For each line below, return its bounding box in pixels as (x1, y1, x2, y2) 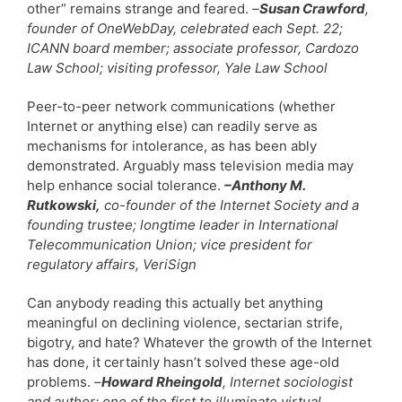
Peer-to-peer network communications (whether (27, 97, 336, 115)
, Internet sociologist (223, 372, 353, 390)
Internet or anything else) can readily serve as (27, 117, 318, 135)
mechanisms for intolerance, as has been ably (27, 136, 317, 154)
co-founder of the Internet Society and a (100, 196, 359, 214)
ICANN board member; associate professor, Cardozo (27, 39, 359, 57)
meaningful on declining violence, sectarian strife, (27, 313, 343, 331)
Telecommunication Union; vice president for (27, 235, 312, 253)
